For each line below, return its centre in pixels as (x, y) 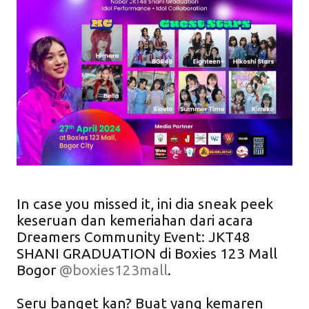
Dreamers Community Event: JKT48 (133, 237)
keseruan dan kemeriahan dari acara (135, 220)
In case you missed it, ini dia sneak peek (145, 204)
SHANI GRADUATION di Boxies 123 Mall (147, 253)
